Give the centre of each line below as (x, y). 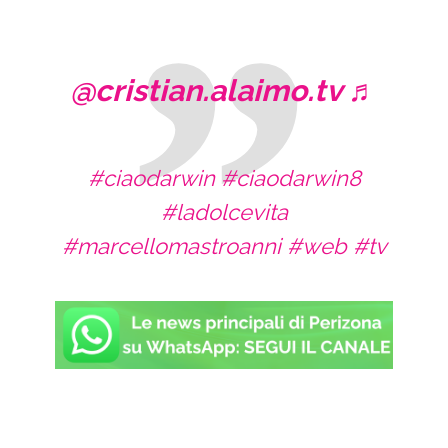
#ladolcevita (224, 212)
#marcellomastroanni (171, 246)
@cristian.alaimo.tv (205, 90)
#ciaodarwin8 (290, 178)
